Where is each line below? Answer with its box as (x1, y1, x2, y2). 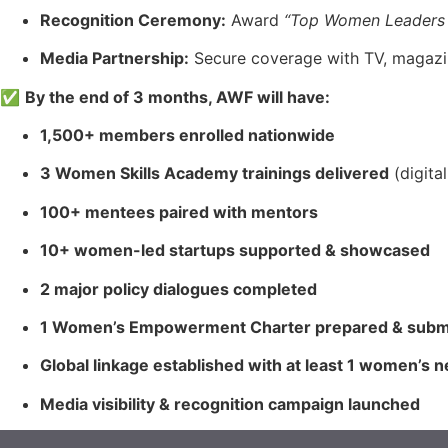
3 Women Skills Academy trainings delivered (40, 163, 389, 184)
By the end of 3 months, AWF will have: (25, 86, 330, 107)
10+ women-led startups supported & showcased (40, 240, 430, 261)
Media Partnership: (40, 48, 189, 69)
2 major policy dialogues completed (40, 278, 317, 299)
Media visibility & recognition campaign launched (40, 393, 420, 414)
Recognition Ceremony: (40, 9, 226, 30)
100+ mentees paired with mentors (40, 201, 318, 222)
